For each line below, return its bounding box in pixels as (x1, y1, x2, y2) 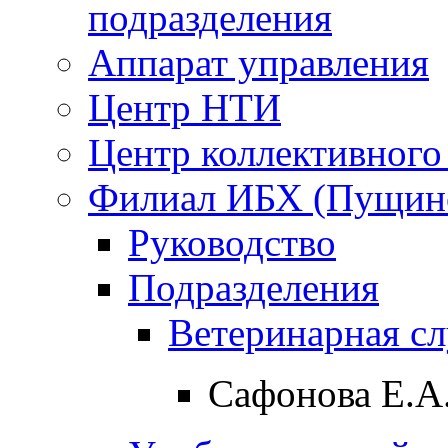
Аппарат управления (88, 40, 429, 84)
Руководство (128, 220, 336, 264)
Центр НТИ (88, 85, 281, 129)
